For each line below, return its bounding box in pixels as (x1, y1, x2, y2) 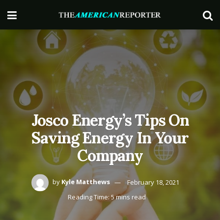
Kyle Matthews (61, 177, 110, 187)
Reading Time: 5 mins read (68, 192, 146, 201)
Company (77, 145, 143, 165)
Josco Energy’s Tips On (31, 110, 189, 130)
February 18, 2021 (127, 177, 179, 187)
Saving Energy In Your (31, 127, 189, 148)
